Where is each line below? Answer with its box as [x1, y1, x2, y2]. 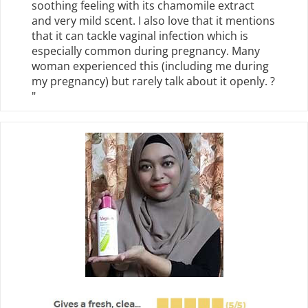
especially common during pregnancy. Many [32, 43, 260, 58]
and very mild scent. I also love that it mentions [32, 12, 275, 28]
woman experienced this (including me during [32, 58, 269, 74]
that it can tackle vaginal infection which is [32, 27, 248, 43]
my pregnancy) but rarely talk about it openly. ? [32, 73, 275, 89]
